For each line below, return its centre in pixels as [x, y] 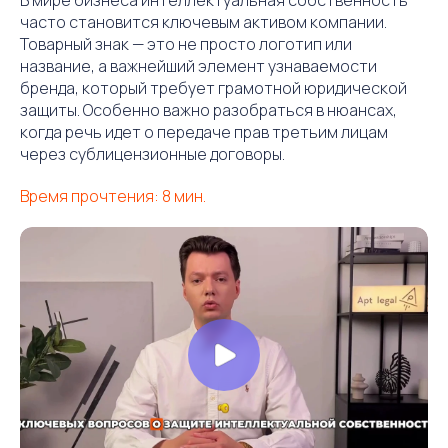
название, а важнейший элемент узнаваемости [198, 65]
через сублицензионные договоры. [152, 153]
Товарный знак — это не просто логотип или [186, 43]
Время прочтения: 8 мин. [113, 195]
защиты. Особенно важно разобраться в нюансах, [208, 109]
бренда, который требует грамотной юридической [213, 87]
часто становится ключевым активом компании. [203, 21]
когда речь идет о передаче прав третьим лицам [204, 131]
